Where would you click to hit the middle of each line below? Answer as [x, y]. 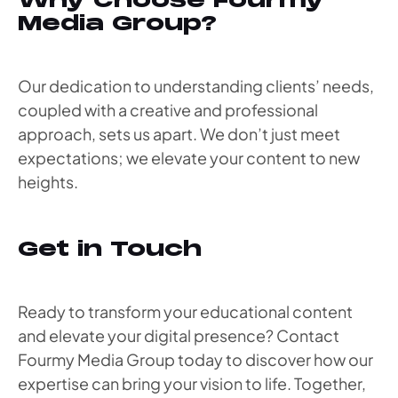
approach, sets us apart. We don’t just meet [179, 134]
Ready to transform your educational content [185, 311]
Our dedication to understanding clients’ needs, [196, 86]
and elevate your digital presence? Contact [179, 335]
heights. [48, 182]
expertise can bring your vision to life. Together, [192, 383]
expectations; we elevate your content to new [189, 158]
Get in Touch [110, 249]
